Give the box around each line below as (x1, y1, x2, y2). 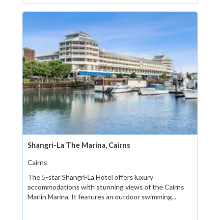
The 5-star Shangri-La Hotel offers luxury (27, 173, 153, 181)
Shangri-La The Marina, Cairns (27, 140, 130, 149)
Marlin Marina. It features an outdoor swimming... (27, 192, 176, 201)
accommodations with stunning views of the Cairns (27, 183, 184, 191)
